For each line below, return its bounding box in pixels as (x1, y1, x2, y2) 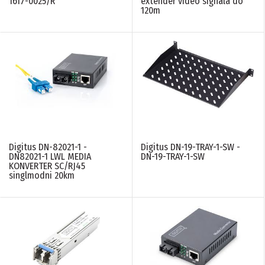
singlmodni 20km (9, 169, 75, 181)
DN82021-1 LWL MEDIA (9, 150, 91, 162)
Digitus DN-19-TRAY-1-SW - (141, 141, 240, 153)
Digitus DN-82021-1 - (9, 141, 87, 153)
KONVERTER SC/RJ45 (9, 160, 85, 172)
